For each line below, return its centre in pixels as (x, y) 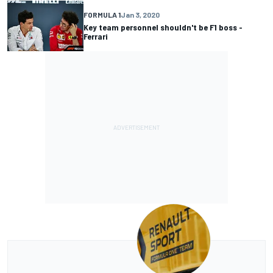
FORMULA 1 (102, 15)
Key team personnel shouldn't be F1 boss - (163, 27)
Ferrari (96, 37)
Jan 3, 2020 (140, 15)
